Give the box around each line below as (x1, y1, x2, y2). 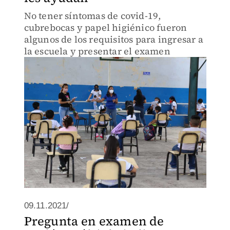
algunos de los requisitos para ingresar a (24, 33, 203, 46)
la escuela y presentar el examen (24, 45, 170, 57)
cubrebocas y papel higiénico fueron (24, 21, 187, 34)
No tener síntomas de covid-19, (24, 9, 161, 22)
